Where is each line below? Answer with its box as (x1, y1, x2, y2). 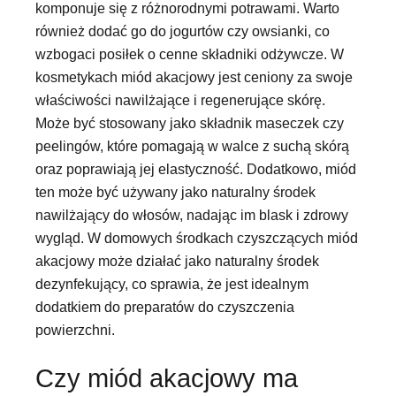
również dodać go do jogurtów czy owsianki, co (35, 23, 330, 40)
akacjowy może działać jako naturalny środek (35, 253, 319, 270)
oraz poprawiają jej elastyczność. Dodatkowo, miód (35, 161, 356, 178)
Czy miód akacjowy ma (35, 363, 298, 392)
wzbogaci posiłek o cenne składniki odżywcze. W (35, 46, 344, 63)
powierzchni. (35, 322, 115, 339)
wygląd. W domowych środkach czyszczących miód (35, 230, 358, 247)
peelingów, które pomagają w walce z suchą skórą (35, 138, 349, 155)
